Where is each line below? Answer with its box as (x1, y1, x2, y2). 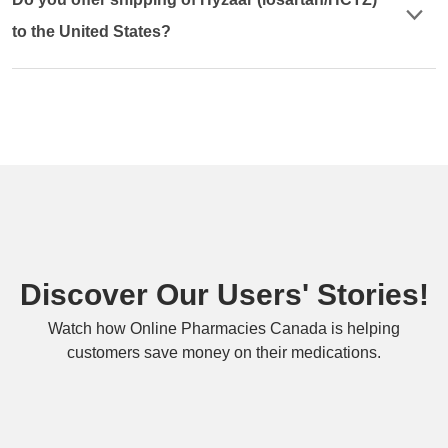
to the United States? (12, 22, 171, 40)
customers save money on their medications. (67, 343, 381, 361)
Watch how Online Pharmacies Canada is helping (48, 319, 400, 337)
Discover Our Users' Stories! (19, 277, 429, 311)
